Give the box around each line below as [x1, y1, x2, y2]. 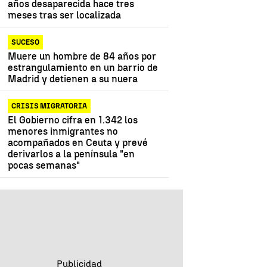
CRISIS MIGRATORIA [11, 101, 88, 110]
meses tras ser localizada [8, 9, 122, 21]
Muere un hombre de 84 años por [8, 50, 157, 62]
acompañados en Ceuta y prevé [8, 136, 148, 148]
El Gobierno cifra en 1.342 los [8, 114, 138, 126]
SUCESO [11, 38, 40, 46]
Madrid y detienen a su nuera [8, 73, 138, 85]
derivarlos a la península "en [8, 148, 135, 160]
